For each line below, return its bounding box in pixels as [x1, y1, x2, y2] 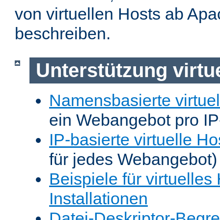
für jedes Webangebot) [49, 149, 217, 168]
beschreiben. [15, 24, 110, 43]
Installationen [49, 189, 148, 208]
